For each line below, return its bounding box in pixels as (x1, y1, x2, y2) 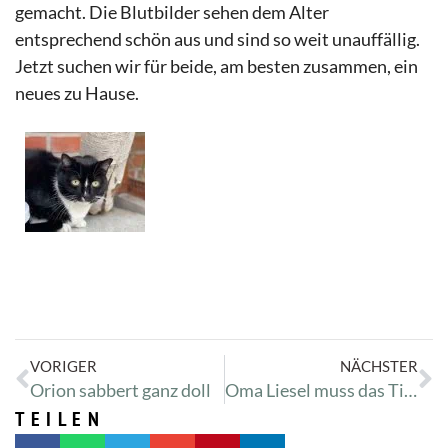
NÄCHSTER (340, 357, 418, 376)
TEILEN (15, 406, 105, 433)
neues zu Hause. (15, 82, 139, 105)
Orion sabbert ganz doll (30, 379, 211, 402)
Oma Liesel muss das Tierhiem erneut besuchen (403, 379, 417, 402)
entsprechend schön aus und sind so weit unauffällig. (15, 28, 420, 51)
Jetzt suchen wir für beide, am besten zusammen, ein (15, 55, 418, 78)
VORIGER (30, 357, 97, 376)
